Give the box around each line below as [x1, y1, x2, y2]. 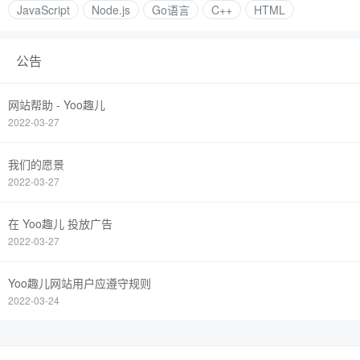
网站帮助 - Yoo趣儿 [8, 96, 105, 112]
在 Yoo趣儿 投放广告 [8, 215, 112, 231]
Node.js [92, 2, 130, 18]
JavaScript [17, 2, 70, 18]
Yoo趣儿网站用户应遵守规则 [8, 275, 151, 291]
